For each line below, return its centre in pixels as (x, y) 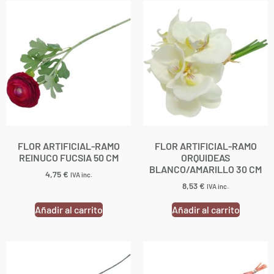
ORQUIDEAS (206, 157)
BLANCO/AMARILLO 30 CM (206, 169)
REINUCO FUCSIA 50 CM (68, 157)
